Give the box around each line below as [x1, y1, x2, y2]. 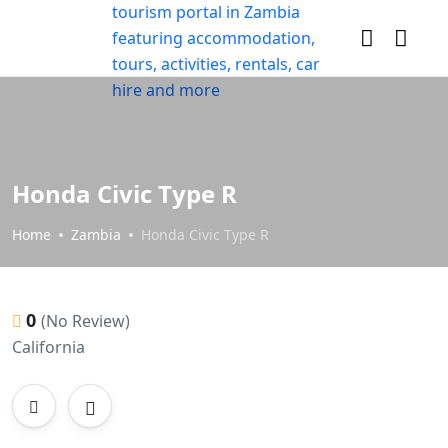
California [12, 336, 85, 358]
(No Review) [41, 310, 130, 332]
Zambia [71, 225, 121, 244]
